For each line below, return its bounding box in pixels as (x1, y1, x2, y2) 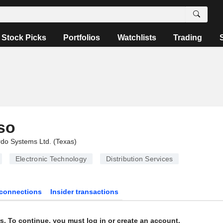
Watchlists (117, 33, 156, 42)
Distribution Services (106, 155, 173, 163)
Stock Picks (1, 33, 47, 42)
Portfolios (63, 33, 101, 42)
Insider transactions (50, 188, 119, 196)
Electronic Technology (15, 155, 87, 163)
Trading (173, 33, 203, 42)
